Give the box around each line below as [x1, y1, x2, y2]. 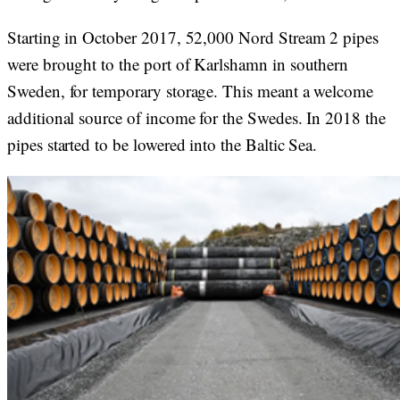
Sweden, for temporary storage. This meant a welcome [7, 79, 374, 102]
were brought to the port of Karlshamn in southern [7, 53, 349, 75]
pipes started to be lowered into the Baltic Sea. [7, 133, 318, 155]
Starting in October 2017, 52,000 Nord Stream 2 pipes [7, 26, 379, 48]
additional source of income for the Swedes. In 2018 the [7, 106, 386, 129]
